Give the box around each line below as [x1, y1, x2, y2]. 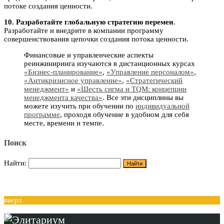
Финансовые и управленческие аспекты [24, 51, 153, 59]
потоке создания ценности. [4, 2, 92, 10]
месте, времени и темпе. [24, 119, 104, 127]
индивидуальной [135, 102, 189, 110]
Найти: [4, 158, 26, 167]
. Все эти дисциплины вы [102, 93, 183, 102]
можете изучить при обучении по [24, 102, 135, 110]
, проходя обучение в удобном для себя [60, 110, 189, 119]
